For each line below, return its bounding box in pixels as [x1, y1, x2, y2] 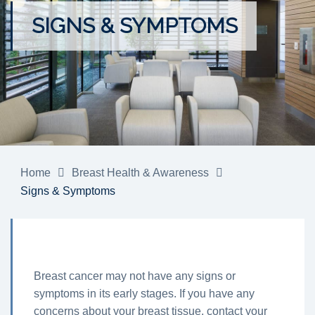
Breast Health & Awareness [72, 167, 209, 179]
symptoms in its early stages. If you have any [34, 288, 255, 300]
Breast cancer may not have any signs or [34, 270, 236, 283]
